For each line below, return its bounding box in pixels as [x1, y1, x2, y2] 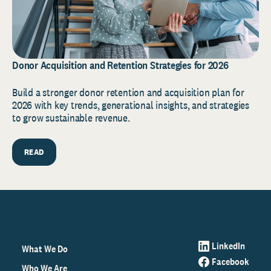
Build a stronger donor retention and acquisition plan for [12, 85, 244, 99]
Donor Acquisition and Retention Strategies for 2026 [12, 57, 229, 72]
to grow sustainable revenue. [12, 110, 130, 125]
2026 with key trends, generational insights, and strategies [12, 97, 250, 112]
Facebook [212, 255, 249, 268]
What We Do [22, 242, 68, 255]
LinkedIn [212, 239, 245, 252]
